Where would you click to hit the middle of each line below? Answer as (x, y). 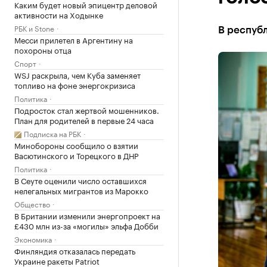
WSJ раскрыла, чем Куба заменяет (77, 74)
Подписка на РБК (52, 133)
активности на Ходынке (59, 14)
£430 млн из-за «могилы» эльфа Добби (86, 225)
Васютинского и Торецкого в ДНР (77, 155)
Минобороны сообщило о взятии (76, 145)
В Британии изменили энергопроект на (87, 215)
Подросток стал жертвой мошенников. (87, 110)
